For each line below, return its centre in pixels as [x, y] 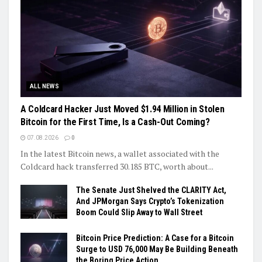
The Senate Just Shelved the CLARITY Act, [151, 190]
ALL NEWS [45, 87]
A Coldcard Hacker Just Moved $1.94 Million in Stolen [123, 109]
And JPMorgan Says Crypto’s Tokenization [150, 201]
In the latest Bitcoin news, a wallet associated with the [120, 154]
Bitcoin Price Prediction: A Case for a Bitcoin [155, 238]
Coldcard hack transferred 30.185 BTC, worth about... [117, 167]
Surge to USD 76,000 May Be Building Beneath [157, 249]
